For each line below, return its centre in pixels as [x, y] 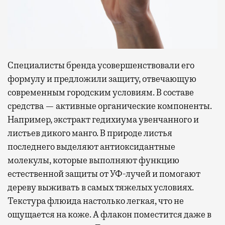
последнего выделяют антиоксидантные [91, 147]
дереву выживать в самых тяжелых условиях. [101, 188]
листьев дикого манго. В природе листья [90, 133]
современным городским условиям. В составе [101, 93]
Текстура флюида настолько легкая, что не [96, 201]
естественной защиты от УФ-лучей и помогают [104, 174]
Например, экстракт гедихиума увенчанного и [103, 120]
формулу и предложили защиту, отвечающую [102, 79]
